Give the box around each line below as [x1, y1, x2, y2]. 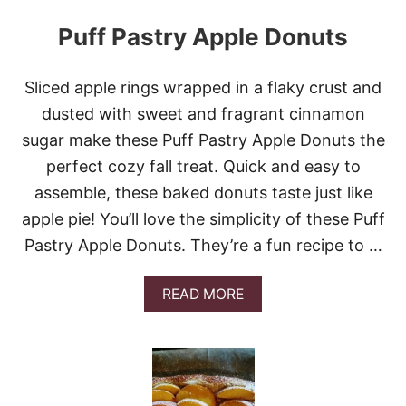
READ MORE [162, 285, 244, 303]
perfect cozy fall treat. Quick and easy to [45, 157, 361, 176]
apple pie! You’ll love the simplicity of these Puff [21, 209, 385, 228]
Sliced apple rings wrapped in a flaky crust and [24, 78, 382, 97]
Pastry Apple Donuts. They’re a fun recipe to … [24, 236, 382, 255]
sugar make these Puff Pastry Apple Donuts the [21, 130, 385, 150]
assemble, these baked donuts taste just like [34, 183, 372, 202]
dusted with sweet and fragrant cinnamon [41, 104, 365, 123]
